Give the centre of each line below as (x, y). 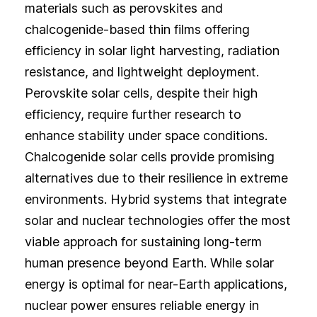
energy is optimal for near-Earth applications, (156, 284)
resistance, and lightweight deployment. (142, 72)
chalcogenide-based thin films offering (137, 30)
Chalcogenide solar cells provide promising (149, 157)
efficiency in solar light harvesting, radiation (152, 51)
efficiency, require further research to (133, 115)
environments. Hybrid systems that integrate (155, 200)
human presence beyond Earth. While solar (149, 263)
